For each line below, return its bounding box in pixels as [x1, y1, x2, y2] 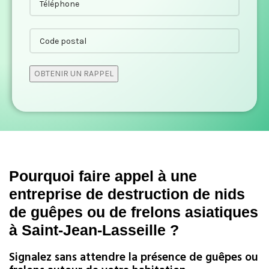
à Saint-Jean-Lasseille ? [9, 222, 179, 238]
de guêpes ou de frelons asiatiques [9, 204, 258, 220]
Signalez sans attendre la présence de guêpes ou [9, 249, 258, 267]
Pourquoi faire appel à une [9, 168, 197, 184]
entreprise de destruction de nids [9, 186, 245, 202]
